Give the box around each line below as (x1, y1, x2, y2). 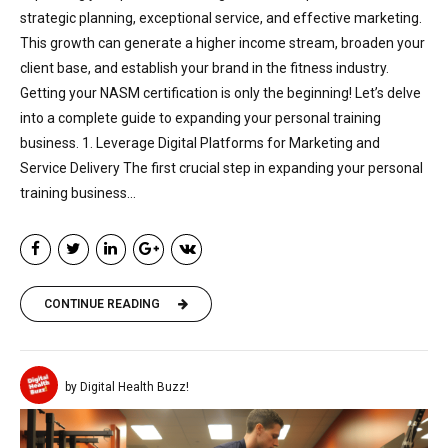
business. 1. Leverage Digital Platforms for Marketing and (20, 135, 380, 152)
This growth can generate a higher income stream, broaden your (20, 35, 425, 52)
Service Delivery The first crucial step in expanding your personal (20, 160, 423, 177)
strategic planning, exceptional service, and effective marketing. (20, 10, 422, 27)
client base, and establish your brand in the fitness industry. (20, 60, 389, 77)
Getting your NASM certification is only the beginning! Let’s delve (20, 85, 421, 102)
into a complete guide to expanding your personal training (20, 110, 381, 127)
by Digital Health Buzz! (65, 379, 189, 394)
